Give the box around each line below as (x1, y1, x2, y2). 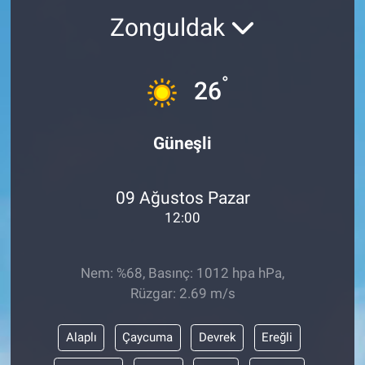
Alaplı (65, 330, 97, 345)
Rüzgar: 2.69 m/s (130, 284, 235, 301)
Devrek (198, 330, 236, 345)
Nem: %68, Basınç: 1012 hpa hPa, (81, 264, 284, 281)
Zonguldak (110, 13, 231, 42)
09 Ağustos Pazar (115, 187, 250, 209)
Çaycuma (122, 330, 173, 345)
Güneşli (153, 132, 212, 153)
